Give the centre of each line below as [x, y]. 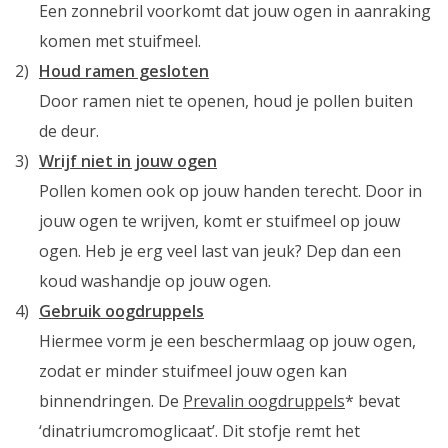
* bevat [372, 401]
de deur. [69, 131]
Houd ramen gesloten [124, 71]
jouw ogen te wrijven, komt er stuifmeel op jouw [219, 221]
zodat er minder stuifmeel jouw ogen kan [193, 371]
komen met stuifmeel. [120, 41]
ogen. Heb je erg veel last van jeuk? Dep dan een [220, 251]
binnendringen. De [111, 401]
